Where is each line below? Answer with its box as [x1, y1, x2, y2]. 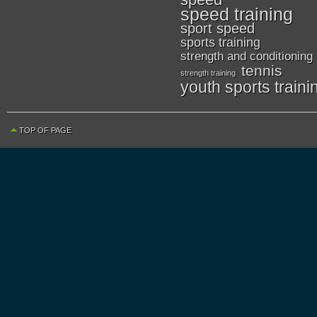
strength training [180, 69, 236, 77]
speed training [180, 4, 293, 24]
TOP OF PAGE [19, 126, 71, 134]
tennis [241, 62, 282, 79]
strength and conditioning [180, 50, 313, 63]
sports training [180, 35, 260, 50]
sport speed [180, 21, 255, 36]
